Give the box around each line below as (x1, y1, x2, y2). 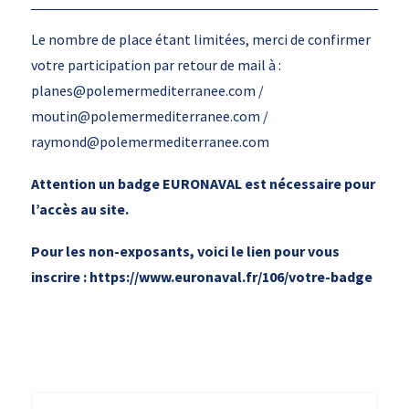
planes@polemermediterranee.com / (30, 81, 264, 100)
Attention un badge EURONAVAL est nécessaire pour (30, 174, 375, 194)
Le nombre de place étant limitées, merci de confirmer (30, 30, 371, 49)
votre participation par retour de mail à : (30, 56, 281, 75)
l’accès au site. (30, 200, 129, 219)
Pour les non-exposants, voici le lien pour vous (30, 242, 340, 261)
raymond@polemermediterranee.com (30, 132, 269, 152)
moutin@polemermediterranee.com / (30, 107, 268, 126)
